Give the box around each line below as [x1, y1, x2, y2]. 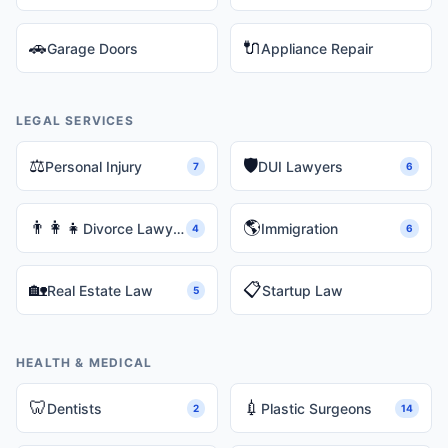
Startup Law [262, 281, 343, 299]
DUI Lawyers [258, 157, 343, 175]
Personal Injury [45, 157, 142, 175]
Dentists [47, 399, 102, 417]
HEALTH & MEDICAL [16, 355, 153, 370]
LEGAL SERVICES [16, 113, 134, 128]
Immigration [261, 219, 338, 237]
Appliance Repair [261, 39, 373, 57]
